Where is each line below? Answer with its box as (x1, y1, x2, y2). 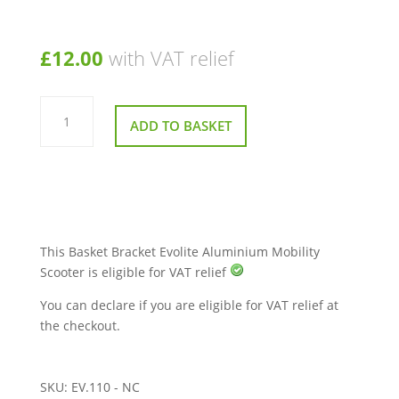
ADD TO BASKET (129, 117, 232, 135)
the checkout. (39, 317, 120, 335)
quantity (38, 173, 90, 191)
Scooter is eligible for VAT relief (39, 264, 230, 281)
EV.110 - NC (70, 379, 140, 396)
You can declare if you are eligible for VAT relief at (39, 297, 338, 314)
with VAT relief (108, 45, 234, 72)
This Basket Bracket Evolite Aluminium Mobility (39, 243, 320, 261)
